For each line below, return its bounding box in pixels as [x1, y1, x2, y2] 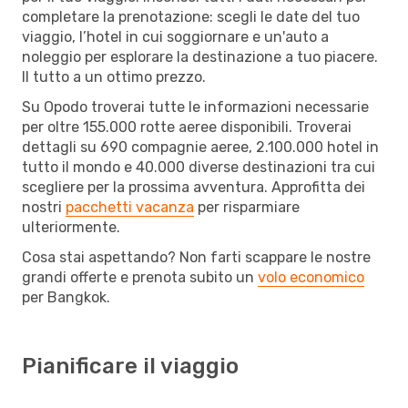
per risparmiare [194, 198, 300, 216]
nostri [22, 198, 66, 216]
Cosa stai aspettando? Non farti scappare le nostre [22, 248, 371, 266]
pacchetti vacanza [66, 198, 194, 216]
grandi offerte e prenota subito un [22, 268, 258, 286]
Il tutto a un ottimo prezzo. [22, 67, 206, 86]
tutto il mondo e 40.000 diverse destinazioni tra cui [22, 158, 375, 176]
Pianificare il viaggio [22, 352, 239, 379]
